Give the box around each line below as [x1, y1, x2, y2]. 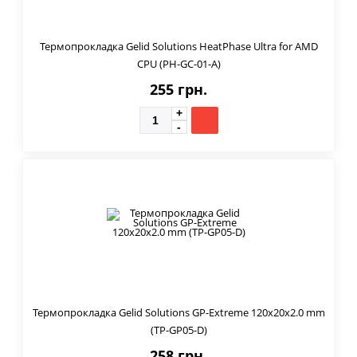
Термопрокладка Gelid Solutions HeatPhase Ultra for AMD [39, 38, 318, 53]
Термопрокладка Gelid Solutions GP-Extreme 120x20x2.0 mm [32, 304, 325, 320]
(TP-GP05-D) [150, 322, 207, 337]
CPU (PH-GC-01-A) [136, 56, 221, 71]
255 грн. [150, 79, 207, 99]
